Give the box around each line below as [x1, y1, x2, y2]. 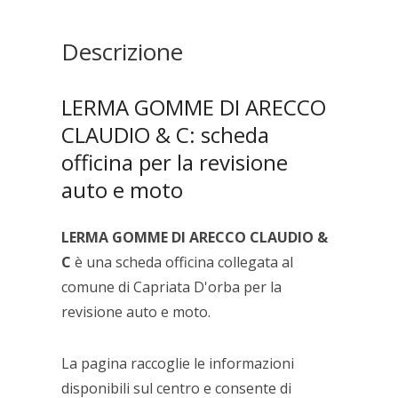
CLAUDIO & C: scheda [61, 119, 270, 149]
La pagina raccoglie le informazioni [61, 353, 295, 373]
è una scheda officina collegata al [71, 251, 294, 272]
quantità [77, 26, 125, 44]
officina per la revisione [61, 147, 289, 177]
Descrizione [61, 35, 184, 68]
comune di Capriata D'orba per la [61, 276, 283, 297]
